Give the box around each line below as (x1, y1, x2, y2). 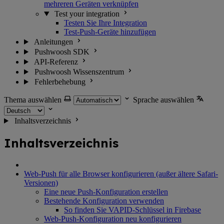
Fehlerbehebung (34, 77, 85, 86)
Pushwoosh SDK (34, 47, 89, 56)
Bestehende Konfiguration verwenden (44, 196, 164, 205)
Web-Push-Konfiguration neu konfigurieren (44, 214, 181, 223)
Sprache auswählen (133, 95, 194, 104)
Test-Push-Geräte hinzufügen (64, 27, 156, 36)
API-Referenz (33, 57, 78, 66)
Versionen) (24, 178, 58, 187)
